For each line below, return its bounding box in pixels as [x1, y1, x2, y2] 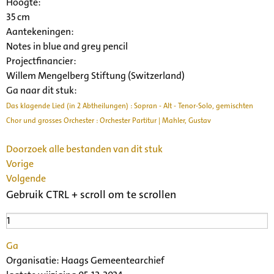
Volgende [6, 171, 46, 185]
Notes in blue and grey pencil [6, 39, 128, 53]
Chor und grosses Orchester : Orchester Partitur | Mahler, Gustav [6, 115, 211, 125]
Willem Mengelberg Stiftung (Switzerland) [6, 68, 185, 82]
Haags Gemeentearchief [61, 253, 165, 267]
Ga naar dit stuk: [6, 83, 77, 97]
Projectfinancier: [6, 54, 76, 67]
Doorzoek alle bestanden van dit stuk [6, 142, 163, 155]
